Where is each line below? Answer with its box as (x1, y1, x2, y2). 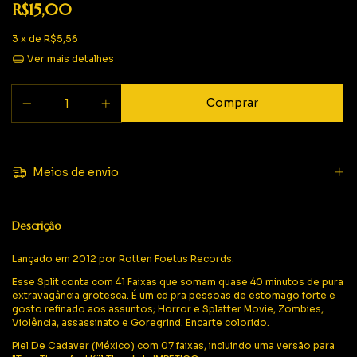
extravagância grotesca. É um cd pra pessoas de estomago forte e (12, 288, 335, 301)
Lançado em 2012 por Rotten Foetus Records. (12, 252, 234, 265)
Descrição (12, 218, 61, 233)
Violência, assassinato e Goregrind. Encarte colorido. (12, 316, 269, 328)
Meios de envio (29, 165, 119, 180)
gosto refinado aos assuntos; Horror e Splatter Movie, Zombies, (12, 302, 324, 315)
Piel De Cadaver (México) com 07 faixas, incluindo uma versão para (12, 339, 335, 351)
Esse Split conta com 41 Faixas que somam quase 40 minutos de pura (12, 275, 343, 288)
